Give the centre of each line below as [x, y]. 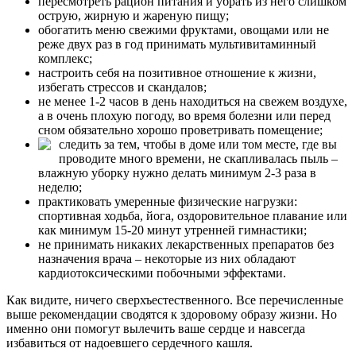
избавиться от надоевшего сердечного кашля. [130, 343]
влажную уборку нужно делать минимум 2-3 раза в [177, 173]
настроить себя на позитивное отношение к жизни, [177, 73]
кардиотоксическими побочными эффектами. [162, 273]
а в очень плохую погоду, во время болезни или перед [184, 116]
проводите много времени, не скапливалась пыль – [198, 159]
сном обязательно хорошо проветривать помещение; [180, 130]
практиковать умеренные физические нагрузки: [168, 202]
